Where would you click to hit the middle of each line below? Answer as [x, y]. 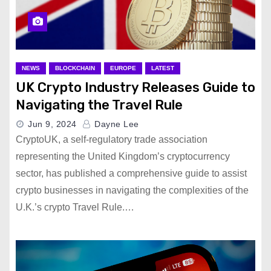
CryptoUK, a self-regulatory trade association [112, 139]
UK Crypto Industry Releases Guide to [135, 87]
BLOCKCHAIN [75, 68]
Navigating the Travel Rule [99, 105]
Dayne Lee [115, 124]
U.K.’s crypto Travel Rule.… [75, 207]
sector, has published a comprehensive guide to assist [131, 173]
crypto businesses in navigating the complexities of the [132, 190]
